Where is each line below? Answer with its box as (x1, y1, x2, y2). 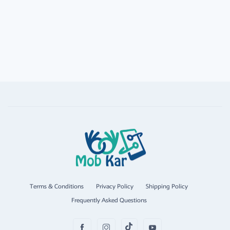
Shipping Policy (146, 182, 188, 192)
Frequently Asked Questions (71, 196, 147, 206)
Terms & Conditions (30, 182, 84, 192)
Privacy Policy (96, 182, 133, 192)
